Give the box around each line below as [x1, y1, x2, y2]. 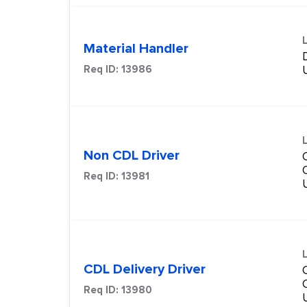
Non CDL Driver [84, 147, 180, 164]
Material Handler [84, 40, 188, 58]
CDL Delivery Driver [84, 261, 206, 278]
